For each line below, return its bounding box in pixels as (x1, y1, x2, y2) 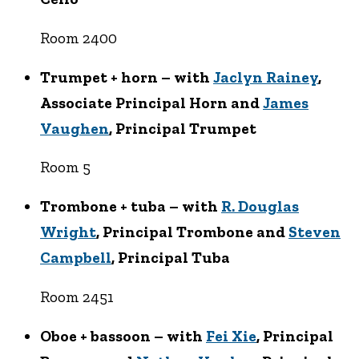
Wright (40, 223, 96, 242)
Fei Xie (206, 326, 256, 345)
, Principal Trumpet (109, 119, 256, 138)
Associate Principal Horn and (40, 93, 263, 112)
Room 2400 (40, 28, 117, 47)
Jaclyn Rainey (213, 67, 318, 87)
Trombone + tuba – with (40, 197, 221, 216)
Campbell (40, 248, 111, 268)
